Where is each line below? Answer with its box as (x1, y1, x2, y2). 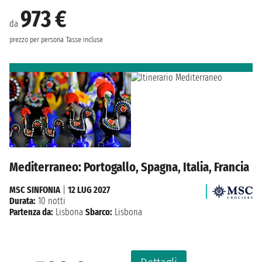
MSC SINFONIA (9, 184, 60, 196)
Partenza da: (9, 206, 53, 218)
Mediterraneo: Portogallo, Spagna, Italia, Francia (9, 159, 249, 175)
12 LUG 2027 (68, 184, 110, 196)
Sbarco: (85, 206, 112, 218)
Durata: (9, 195, 36, 207)
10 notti (36, 195, 65, 207)
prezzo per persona (9, 35, 64, 44)
